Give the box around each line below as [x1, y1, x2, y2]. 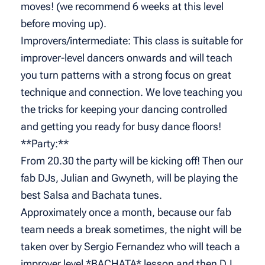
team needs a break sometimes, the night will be [20, 223, 241, 236]
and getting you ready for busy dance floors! [20, 120, 221, 133]
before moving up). [20, 17, 106, 30]
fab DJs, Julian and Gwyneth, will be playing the [20, 172, 238, 185]
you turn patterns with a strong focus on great [20, 69, 231, 82]
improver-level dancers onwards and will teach [20, 51, 232, 64]
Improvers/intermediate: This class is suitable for [20, 34, 243, 47]
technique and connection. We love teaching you [20, 86, 243, 99]
